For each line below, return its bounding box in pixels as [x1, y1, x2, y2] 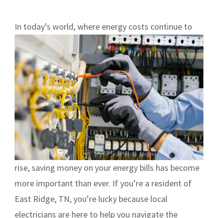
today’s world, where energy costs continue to [23, 20, 192, 32]
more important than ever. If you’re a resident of [15, 178, 192, 189]
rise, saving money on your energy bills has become [15, 162, 200, 174]
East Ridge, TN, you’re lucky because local [15, 193, 167, 205]
